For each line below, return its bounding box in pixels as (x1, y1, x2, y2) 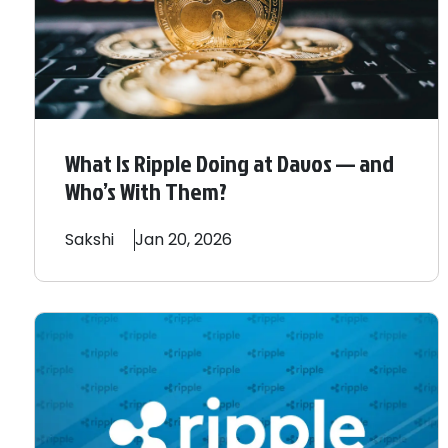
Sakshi (65, 227, 114, 251)
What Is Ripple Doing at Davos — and (65, 145, 394, 180)
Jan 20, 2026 (135, 227, 232, 251)
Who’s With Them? (65, 173, 227, 208)
